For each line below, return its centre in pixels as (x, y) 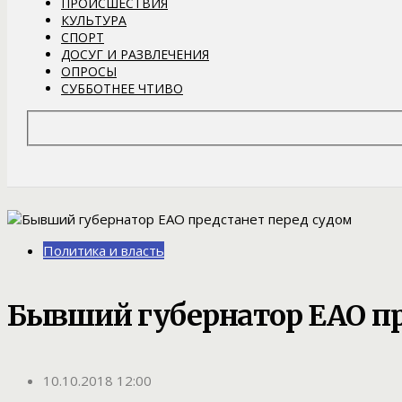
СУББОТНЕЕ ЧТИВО (122, 88)
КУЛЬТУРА (94, 20)
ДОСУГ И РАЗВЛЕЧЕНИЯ (135, 54)
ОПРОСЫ (89, 71)
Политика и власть (104, 251)
